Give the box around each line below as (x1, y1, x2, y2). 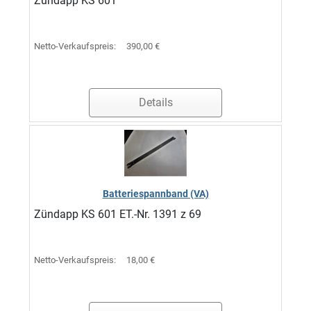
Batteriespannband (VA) (102, 188, 209, 199)
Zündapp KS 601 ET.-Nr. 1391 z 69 (34, 208, 201, 221)
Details (138, 96, 173, 109)
